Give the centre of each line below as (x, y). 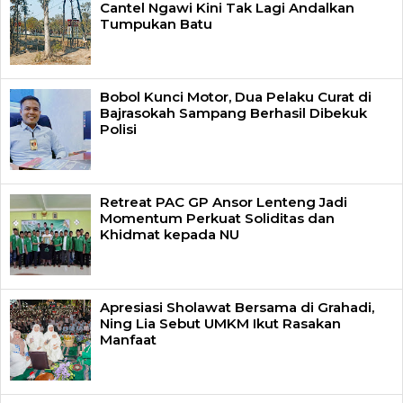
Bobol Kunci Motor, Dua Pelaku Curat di (236, 96)
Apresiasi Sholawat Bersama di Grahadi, (237, 307)
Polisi (118, 129)
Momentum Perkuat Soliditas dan (217, 218)
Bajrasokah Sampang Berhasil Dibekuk (233, 112)
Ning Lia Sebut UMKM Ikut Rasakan (220, 323)
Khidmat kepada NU (170, 234)
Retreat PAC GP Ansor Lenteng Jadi (224, 201)
